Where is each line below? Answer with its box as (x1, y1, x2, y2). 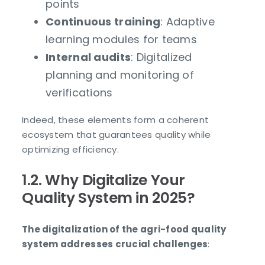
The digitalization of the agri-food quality (22, 223, 227, 236)
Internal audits (46, 50, 131, 65)
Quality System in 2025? (22, 188, 195, 209)
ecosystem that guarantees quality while (22, 128, 211, 141)
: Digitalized (131, 50, 192, 65)
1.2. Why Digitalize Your (22, 170, 186, 191)
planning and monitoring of (46, 67, 195, 83)
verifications (46, 85, 113, 101)
